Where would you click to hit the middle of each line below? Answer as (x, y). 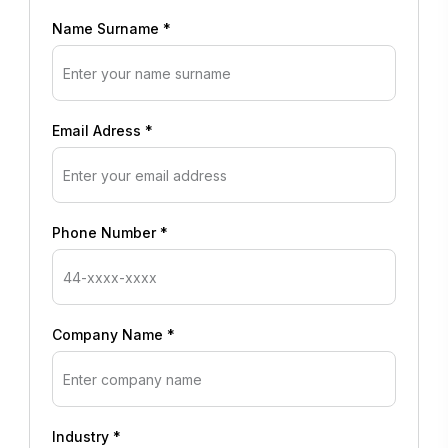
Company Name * (113, 335)
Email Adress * (102, 131)
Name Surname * (111, 29)
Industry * (86, 437)
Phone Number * (110, 233)
